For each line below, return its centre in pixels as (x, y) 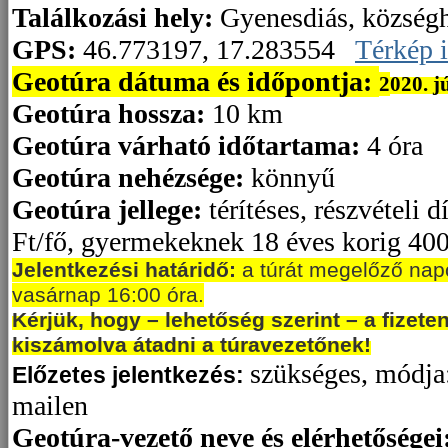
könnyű (289, 178)
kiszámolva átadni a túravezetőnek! (191, 345)
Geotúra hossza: (108, 114)
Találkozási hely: (116, 18)
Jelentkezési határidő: (124, 270)
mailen (50, 406)
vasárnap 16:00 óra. (108, 295)
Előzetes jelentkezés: (131, 375)
